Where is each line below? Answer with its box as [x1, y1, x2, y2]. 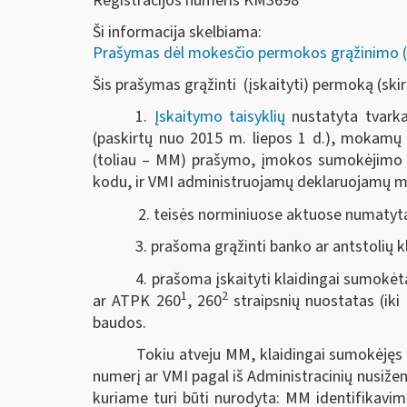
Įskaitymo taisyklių [154, 105, 286, 128]
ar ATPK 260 [93, 289, 181, 313]
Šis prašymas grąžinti [93, 73, 243, 96]
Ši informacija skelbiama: [93, 21, 262, 44]
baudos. [93, 311, 146, 334]
